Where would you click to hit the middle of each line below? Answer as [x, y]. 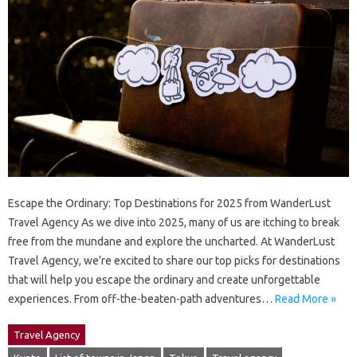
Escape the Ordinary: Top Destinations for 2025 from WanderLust [169, 204]
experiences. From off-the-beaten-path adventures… [141, 299]
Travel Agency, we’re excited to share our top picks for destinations [174, 261]
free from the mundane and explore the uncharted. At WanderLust [171, 242]
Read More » [306, 299]
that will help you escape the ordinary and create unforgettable [164, 280]
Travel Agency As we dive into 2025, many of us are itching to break [174, 223]
